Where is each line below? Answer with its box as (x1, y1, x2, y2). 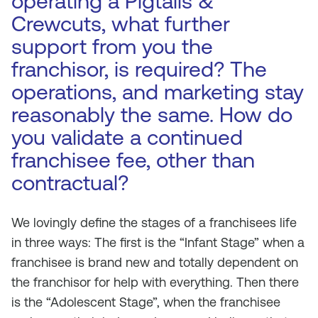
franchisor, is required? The (11, 57, 267, 82)
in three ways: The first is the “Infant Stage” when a (11, 235, 305, 250)
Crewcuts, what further (11, 11, 230, 36)
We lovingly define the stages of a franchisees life (11, 215, 297, 230)
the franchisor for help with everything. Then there (11, 275, 299, 290)
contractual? (11, 170, 128, 195)
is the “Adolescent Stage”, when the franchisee (11, 295, 280, 309)
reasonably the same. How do (11, 102, 292, 127)
